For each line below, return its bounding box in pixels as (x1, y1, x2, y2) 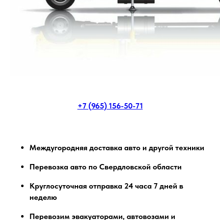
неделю (29, 192, 57, 202)
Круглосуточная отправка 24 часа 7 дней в (29, 181, 183, 191)
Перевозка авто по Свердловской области (29, 162, 182, 171)
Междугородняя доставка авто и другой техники (29, 142, 204, 152)
